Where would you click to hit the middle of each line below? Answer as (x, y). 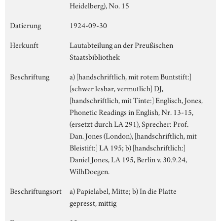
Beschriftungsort (36, 190)
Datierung (25, 24)
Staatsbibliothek (95, 56)
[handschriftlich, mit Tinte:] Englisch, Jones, (136, 99)
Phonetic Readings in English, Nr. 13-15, (131, 111)
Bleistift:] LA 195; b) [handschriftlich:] (128, 147)
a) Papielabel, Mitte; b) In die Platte (123, 190)
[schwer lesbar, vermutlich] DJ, (116, 88)
